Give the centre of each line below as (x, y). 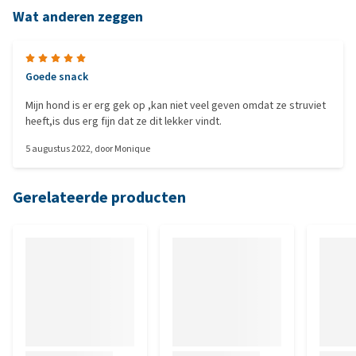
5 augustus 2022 (58, 149)
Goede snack (57, 77)
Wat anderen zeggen (78, 17)
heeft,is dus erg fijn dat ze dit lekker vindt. (124, 121)
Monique (132, 149)
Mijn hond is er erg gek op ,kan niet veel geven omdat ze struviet (176, 105)
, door (103, 149)
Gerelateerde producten (99, 197)
